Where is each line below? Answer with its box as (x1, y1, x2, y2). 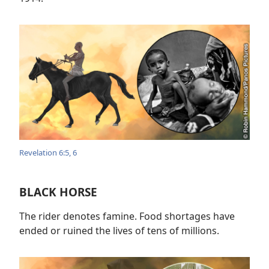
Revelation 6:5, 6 (19, 147, 77, 158)
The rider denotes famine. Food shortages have (19, 209, 235, 223)
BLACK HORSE (19, 183, 97, 200)
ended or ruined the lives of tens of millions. (19, 223, 219, 237)
